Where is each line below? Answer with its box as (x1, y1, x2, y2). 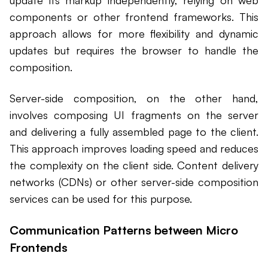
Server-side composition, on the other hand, (10, 92, 258, 105)
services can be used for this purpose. (10, 192, 192, 206)
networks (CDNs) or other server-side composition (10, 175, 258, 189)
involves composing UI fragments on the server (10, 108, 258, 122)
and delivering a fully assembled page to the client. (10, 125, 258, 139)
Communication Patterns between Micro (10, 223, 238, 238)
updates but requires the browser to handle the (10, 44, 258, 57)
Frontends (10, 240, 68, 255)
